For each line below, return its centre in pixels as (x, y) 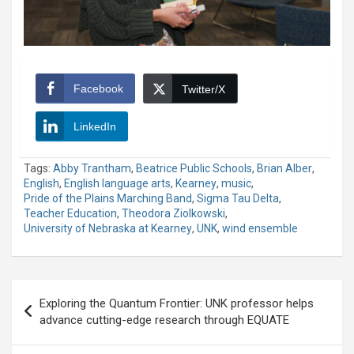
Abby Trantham (92, 168)
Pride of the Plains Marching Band (108, 198)
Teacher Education (70, 213)
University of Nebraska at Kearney (108, 228)
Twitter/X (203, 89)
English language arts (117, 183)
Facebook (98, 88)
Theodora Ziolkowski (173, 213)
